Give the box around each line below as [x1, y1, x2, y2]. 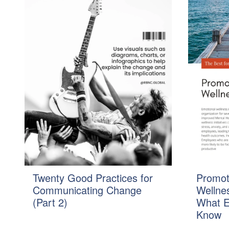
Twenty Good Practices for [33, 170, 153, 185]
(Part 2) [33, 195, 67, 210]
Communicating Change [33, 182, 142, 197]
